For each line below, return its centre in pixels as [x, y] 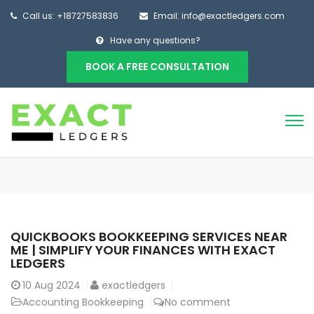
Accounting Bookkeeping [83, 302]
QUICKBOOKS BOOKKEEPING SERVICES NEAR [149, 237]
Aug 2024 [57, 286]
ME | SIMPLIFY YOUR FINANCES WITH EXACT [143, 250]
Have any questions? [155, 40]
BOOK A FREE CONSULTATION [157, 67]
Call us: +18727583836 [70, 16]
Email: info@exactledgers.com [219, 16]
